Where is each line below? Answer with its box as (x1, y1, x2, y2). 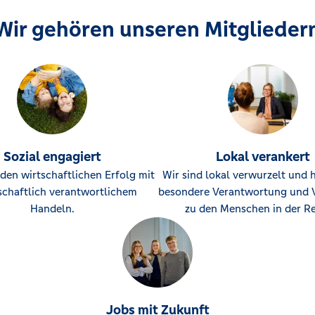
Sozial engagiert (3, 148, 101, 165)
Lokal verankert (216, 148, 310, 165)
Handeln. (30, 202, 75, 216)
